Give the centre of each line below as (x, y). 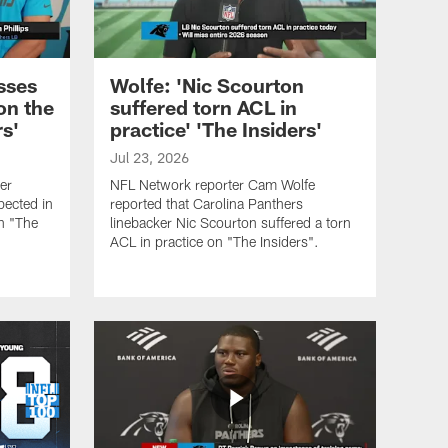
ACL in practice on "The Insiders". (214, 241)
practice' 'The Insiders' (216, 128)
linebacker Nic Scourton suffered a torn (230, 222)
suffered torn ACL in (203, 106)
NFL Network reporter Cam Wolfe (212, 184)
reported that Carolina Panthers (206, 203)
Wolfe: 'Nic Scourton (207, 84)
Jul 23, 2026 (149, 157)
